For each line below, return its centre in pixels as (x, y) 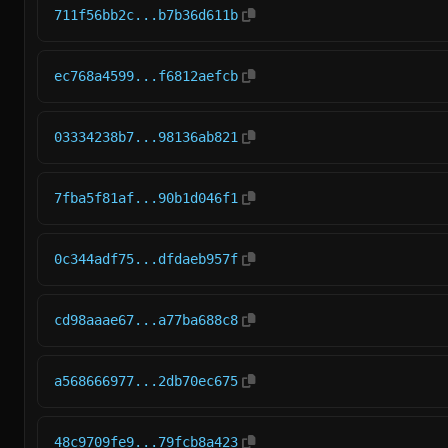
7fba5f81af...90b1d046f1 (146, 198)
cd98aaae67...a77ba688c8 (146, 320)
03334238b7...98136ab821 (146, 137)
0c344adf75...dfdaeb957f (146, 259)
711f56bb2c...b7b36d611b (146, 15)
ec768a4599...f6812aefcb (146, 76)
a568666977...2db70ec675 (146, 381)
